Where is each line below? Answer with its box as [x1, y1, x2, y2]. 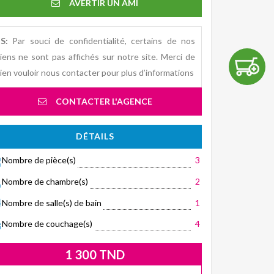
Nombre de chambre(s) [2, 176, 89, 187]
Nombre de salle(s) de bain [2, 197, 102, 208]
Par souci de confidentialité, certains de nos [7, 35, 195, 46]
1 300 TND [65, 247, 125, 262]
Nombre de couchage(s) [2, 218, 93, 229]
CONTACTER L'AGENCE [55, 95, 152, 106]
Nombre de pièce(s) [2, 154, 76, 165]
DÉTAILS [76, 130, 114, 141]
